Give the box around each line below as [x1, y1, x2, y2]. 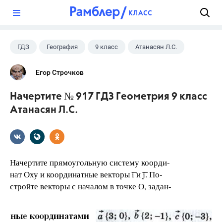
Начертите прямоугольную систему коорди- [10, 157, 170, 168]
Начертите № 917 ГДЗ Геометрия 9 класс [10, 92, 207, 102]
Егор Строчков [36, 68, 84, 76]
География [47, 43, 78, 51]
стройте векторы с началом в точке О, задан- [10, 180, 171, 192]
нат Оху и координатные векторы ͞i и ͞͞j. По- [10, 168, 163, 180]
